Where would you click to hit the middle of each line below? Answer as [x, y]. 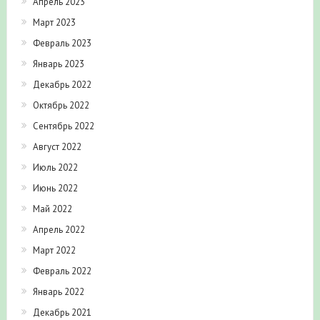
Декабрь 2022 [62, 85]
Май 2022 [52, 209]
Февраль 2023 [62, 44]
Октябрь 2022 [61, 106]
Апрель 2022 [59, 230]
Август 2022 [57, 147]
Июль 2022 [55, 168]
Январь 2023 [58, 64]
